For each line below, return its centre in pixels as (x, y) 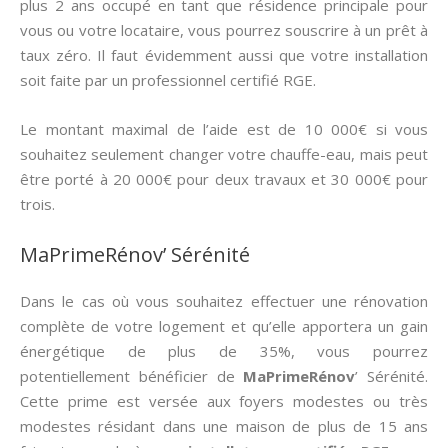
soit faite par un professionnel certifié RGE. (168, 80)
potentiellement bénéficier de (132, 376)
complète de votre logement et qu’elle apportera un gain (224, 326)
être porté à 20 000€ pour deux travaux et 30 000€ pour (224, 179)
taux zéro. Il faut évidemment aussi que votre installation (224, 55)
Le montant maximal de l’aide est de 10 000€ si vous (224, 129)
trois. (37, 204)
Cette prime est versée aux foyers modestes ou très (224, 401)
